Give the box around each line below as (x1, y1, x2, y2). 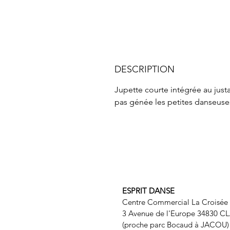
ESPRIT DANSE (122, 186, 177, 196)
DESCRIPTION (114, 64, 175, 75)
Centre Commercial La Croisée (122, 197, 228, 207)
